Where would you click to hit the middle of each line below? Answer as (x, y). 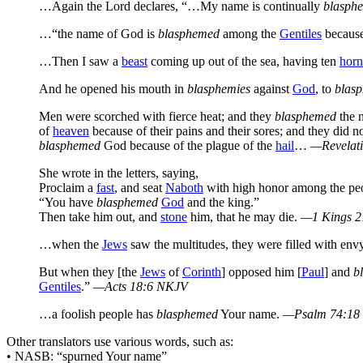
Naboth (184, 187)
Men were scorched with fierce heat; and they (157, 116)
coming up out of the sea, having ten (243, 61)
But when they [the (90, 271)
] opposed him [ (261, 271)
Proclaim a (68, 187)
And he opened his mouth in (113, 88)
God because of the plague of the (188, 145)
